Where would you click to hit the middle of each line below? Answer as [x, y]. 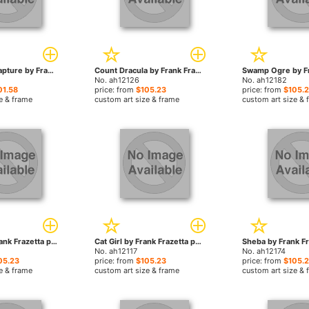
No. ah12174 [263, 251]
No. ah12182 [264, 80]
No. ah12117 [116, 251]
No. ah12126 [117, 80]
